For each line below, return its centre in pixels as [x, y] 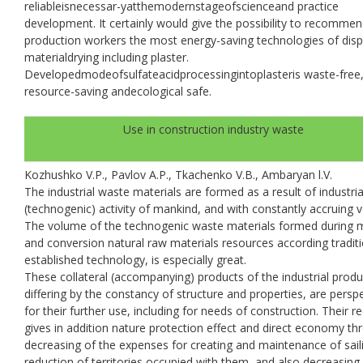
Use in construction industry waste [213, 129]
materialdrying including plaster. [107, 57]
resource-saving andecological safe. [118, 91]
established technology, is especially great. [135, 259]
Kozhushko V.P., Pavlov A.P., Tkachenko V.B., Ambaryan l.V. [178, 174]
